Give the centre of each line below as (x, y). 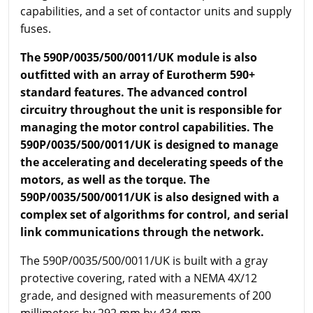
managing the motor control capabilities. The (147, 127)
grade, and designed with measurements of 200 (146, 295)
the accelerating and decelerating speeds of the (152, 162)
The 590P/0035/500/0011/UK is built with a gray (144, 260)
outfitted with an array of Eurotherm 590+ (138, 74)
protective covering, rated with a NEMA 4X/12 (139, 278)
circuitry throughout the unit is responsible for (151, 109)
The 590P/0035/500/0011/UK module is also (139, 57)
